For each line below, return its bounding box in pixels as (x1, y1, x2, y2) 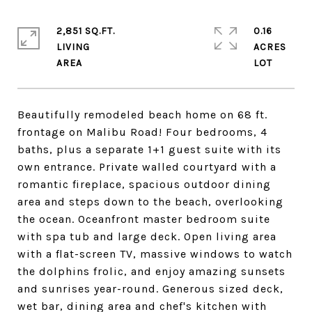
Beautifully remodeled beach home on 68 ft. (17, 108, 267, 121)
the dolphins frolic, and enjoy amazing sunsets (17, 265, 286, 278)
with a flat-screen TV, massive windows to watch (17, 247, 292, 260)
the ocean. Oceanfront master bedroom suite (17, 212, 270, 226)
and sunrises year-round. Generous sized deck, (17, 282, 283, 295)
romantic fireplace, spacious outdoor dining (17, 178, 271, 191)
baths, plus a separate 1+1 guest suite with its (17, 143, 281, 156)
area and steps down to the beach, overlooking (17, 195, 283, 208)
